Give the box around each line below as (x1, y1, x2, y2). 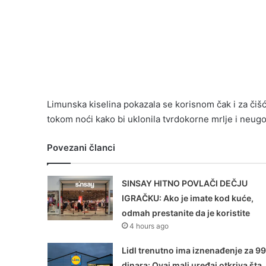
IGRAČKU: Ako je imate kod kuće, (121, 193, 254, 204)
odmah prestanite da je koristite (121, 208, 250, 218)
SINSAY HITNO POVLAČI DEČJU (121, 178, 248, 189)
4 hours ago (129, 221, 169, 231)
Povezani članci (47, 142, 115, 154)
